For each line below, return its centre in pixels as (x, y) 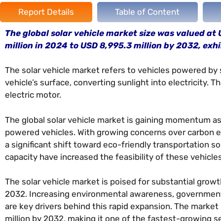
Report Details (46, 12)
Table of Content (147, 12)
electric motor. (33, 95)
